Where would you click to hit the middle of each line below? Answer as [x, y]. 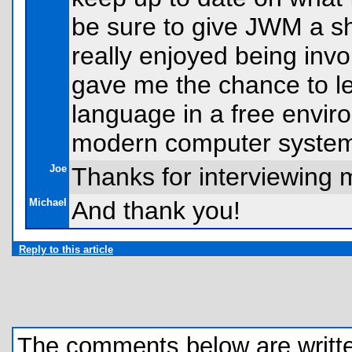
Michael [48, 202]
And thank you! [156, 211]
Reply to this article [66, 249]
